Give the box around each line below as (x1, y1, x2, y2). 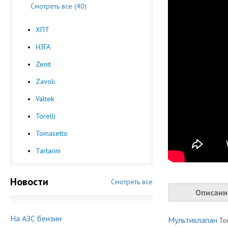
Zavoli (36, 77, 55, 86)
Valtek (36, 94, 54, 103)
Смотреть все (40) (31, 2, 87, 11)
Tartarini (36, 146, 61, 155)
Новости (10, 175, 48, 188)
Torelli (36, 111, 55, 121)
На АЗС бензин (10, 213, 62, 223)
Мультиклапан (168, 215, 217, 225)
